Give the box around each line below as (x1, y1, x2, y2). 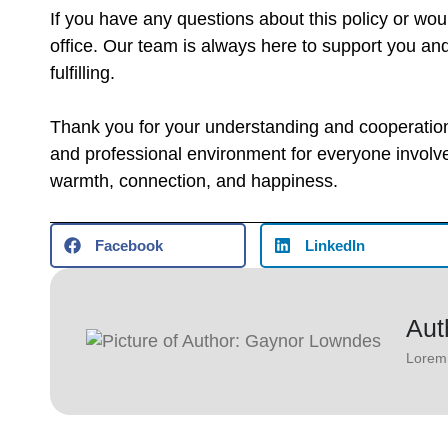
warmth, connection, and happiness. (50, 171, 338, 191)
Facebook (95, 237, 163, 254)
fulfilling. (50, 63, 115, 83)
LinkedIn (304, 237, 365, 254)
